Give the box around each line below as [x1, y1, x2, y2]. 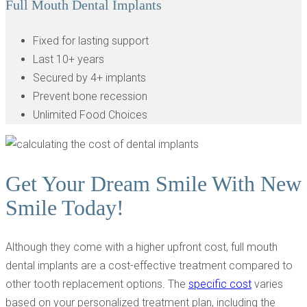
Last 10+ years [33, 53, 104, 66]
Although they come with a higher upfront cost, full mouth [5, 241, 278, 254]
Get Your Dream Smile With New [5, 171, 302, 196]
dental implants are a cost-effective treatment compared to [5, 259, 293, 273]
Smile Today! [5, 195, 124, 220]
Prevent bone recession [33, 90, 147, 103]
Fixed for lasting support [33, 34, 149, 48]
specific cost [188, 278, 251, 291]
